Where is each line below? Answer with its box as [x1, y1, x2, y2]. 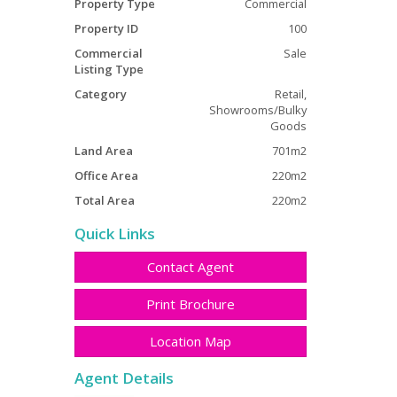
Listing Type [74, 61, 144, 77]
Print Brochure [145, 294, 235, 313]
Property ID [74, 20, 138, 36]
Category [74, 86, 127, 102]
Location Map [149, 331, 231, 350]
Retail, [274, 86, 307, 102]
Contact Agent [146, 257, 234, 276]
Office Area [74, 167, 138, 183]
